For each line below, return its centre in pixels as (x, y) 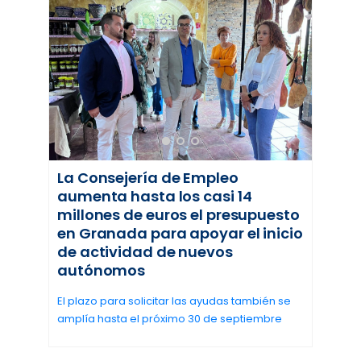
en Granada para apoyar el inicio (180, 234)
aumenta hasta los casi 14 (155, 197)
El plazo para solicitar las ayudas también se (174, 301)
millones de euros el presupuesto (178, 215)
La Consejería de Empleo (148, 178)
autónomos (102, 271)
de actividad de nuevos (145, 252)
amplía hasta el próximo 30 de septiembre (170, 319)
